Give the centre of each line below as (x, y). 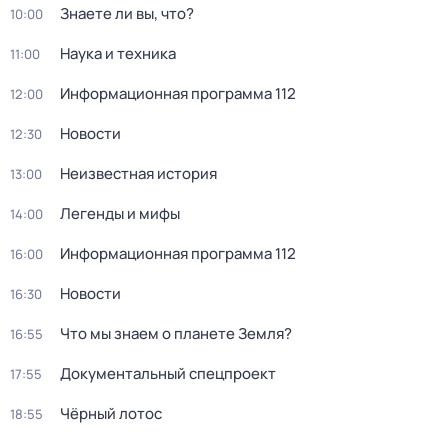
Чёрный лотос (111, 413)
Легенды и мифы (120, 213)
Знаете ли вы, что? (127, 13)
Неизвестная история (138, 173)
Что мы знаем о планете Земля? (176, 333)
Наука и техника (118, 53)
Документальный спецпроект (168, 373)
